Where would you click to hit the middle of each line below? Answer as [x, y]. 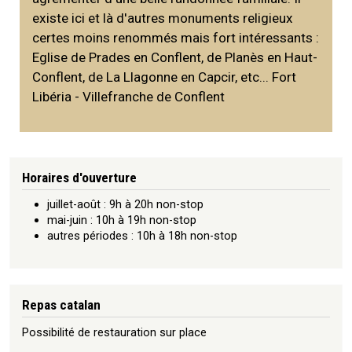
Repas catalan [61, 305]
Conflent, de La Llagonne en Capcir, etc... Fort [164, 77]
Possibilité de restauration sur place [114, 332]
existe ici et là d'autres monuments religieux [162, 18]
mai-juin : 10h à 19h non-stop [122, 220]
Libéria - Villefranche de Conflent [131, 96]
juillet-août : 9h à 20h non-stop [125, 205]
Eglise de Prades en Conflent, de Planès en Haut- [174, 57]
